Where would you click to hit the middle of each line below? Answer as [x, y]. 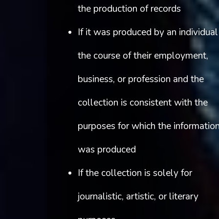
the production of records [129, 9]
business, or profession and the [141, 79]
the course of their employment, [143, 56]
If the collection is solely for [135, 173]
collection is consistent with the [142, 103]
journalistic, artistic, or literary [138, 197]
